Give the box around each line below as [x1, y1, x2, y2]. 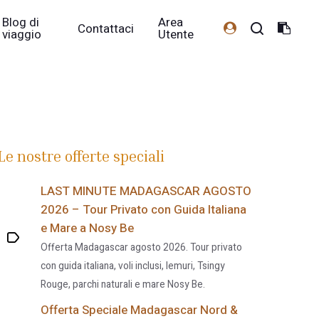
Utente [158, 26, 194, 43]
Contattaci [78, 19, 135, 38]
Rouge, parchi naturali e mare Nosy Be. [41, 278, 206, 292]
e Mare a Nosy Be [41, 219, 135, 237]
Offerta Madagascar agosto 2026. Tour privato [41, 241, 243, 255]
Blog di [2, 14, 40, 31]
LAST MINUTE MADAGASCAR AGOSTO [41, 182, 252, 200]
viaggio [2, 26, 42, 43]
